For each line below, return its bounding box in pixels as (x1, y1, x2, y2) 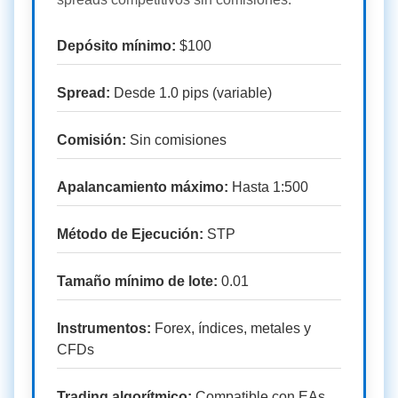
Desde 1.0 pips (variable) (110, 85, 272, 100)
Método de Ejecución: (57, 227, 203, 242)
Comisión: (57, 132, 126, 147)
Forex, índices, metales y (151, 321, 311, 336)
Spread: (57, 85, 110, 100)
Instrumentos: (57, 321, 151, 336)
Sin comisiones (126, 132, 227, 147)
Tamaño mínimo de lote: (57, 274, 218, 289)
